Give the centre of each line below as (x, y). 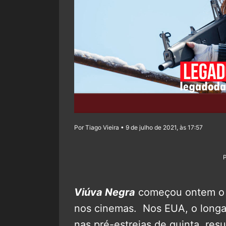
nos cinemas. (108, 208)
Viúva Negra (105, 192)
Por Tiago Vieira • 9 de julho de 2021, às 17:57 (138, 128)
